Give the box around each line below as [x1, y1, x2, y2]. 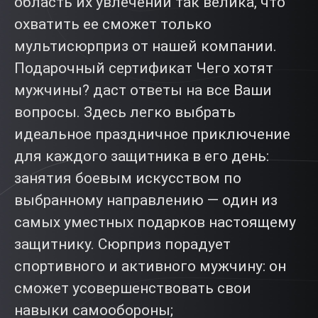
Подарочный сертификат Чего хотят [14, 60, 273, 77]
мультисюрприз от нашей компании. [14, 38, 277, 55]
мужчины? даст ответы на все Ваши [14, 82, 272, 99]
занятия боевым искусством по [14, 170, 241, 187]
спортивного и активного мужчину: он [14, 258, 286, 275]
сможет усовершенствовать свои [14, 280, 251, 297]
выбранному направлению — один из [14, 192, 278, 209]
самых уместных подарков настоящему [14, 214, 296, 231]
